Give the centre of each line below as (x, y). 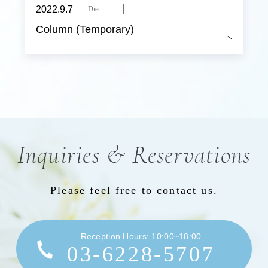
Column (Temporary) (85, 29)
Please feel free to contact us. (134, 191)
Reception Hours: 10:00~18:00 (141, 237)
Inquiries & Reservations (134, 155)
